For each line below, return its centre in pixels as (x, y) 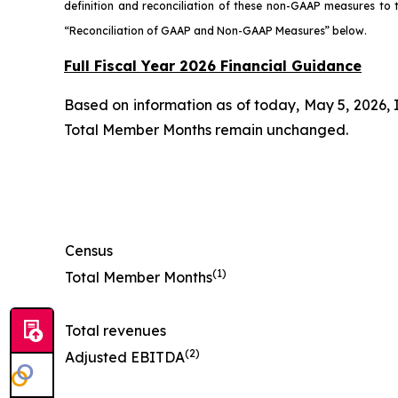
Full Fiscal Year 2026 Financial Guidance (213, 66)
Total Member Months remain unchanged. (206, 130)
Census (89, 251)
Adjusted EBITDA (125, 357)
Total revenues (115, 330)
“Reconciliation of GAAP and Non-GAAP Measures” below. (215, 31)
